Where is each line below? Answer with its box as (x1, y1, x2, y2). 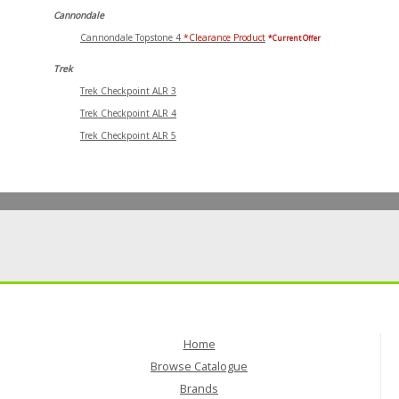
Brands (180, 379, 218, 396)
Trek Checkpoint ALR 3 (80, 85, 176, 98)
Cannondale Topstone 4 (80, 31, 183, 45)
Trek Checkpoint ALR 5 (80, 129, 176, 142)
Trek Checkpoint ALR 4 (80, 107, 176, 120)
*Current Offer (268, 33, 321, 44)
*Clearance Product (183, 31, 265, 45)
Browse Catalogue (151, 357, 248, 374)
